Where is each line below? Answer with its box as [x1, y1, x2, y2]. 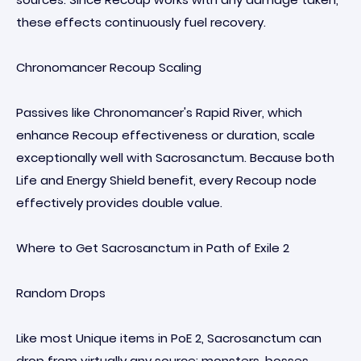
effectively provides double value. [16, 194, 222, 211]
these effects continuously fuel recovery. [16, 14, 266, 31]
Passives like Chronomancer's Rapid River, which [16, 104, 302, 121]
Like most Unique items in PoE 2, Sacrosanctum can [16, 330, 322, 346]
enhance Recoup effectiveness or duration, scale [16, 127, 315, 143]
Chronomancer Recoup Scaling [16, 59, 201, 76]
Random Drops [16, 284, 106, 301]
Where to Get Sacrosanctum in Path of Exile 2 [16, 239, 289, 256]
